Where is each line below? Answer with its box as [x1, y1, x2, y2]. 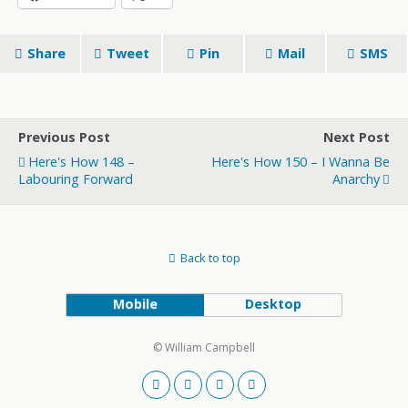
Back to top [179, 250, 240, 266]
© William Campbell [153, 340, 255, 355]
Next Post [323, 128, 390, 146]
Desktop [244, 295, 301, 312]
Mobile [112, 295, 158, 312]
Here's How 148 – [28, 153, 135, 170]
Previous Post [18, 128, 110, 146]
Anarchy [332, 170, 380, 188]
